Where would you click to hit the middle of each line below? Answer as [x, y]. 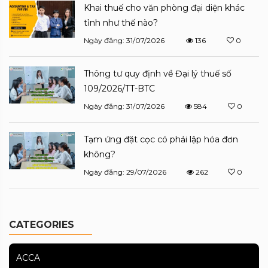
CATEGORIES [42, 224]
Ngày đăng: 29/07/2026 [125, 172]
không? [100, 154]
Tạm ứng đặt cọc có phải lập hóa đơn [161, 139]
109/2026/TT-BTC [121, 88]
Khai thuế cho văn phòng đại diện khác [164, 7]
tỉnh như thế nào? [121, 22]
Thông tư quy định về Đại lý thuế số [158, 73]
